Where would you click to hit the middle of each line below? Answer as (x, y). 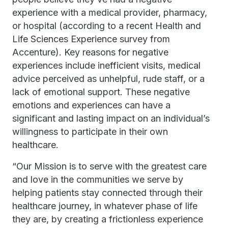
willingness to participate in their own (90, 132)
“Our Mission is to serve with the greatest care (109, 166)
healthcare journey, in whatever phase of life (105, 206)
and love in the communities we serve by (98, 179)
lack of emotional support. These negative (101, 92)
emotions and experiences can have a (91, 105)
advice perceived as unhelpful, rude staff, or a (108, 79)
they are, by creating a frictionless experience (108, 219)
